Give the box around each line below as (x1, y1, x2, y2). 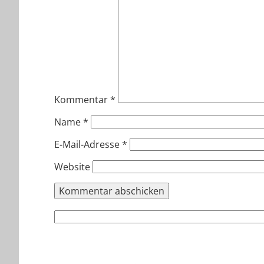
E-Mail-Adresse (54, 140, 122, 150)
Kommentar (54, 95, 110, 105)
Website (54, 162, 90, 172)
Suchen (54, 210, 87, 220)
